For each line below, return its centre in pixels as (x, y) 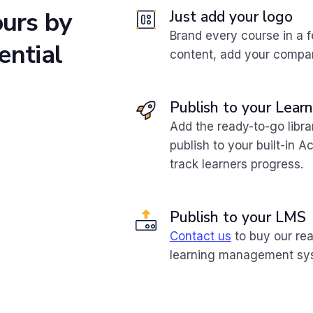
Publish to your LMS (238, 217)
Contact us (200, 236)
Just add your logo (231, 17)
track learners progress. (236, 164)
